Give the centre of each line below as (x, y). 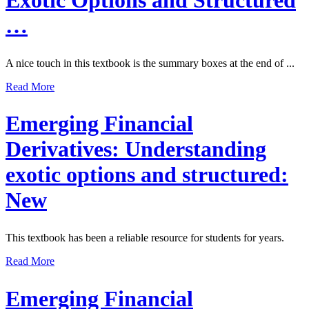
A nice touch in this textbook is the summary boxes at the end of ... (150, 63)
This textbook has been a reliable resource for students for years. (145, 238)
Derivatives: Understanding (136, 149)
